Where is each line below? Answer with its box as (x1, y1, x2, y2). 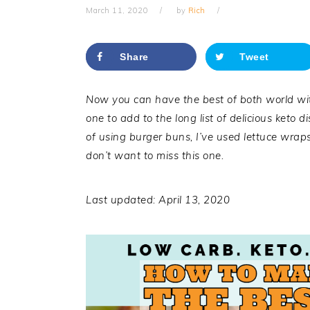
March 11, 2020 (86, 6, 148, 15)
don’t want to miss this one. (86, 149, 224, 162)
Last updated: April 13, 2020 (86, 193, 230, 206)
